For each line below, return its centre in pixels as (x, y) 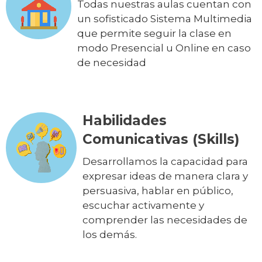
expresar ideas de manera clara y (165, 176)
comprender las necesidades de (165, 220)
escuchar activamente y (143, 205)
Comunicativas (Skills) (161, 139)
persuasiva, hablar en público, (158, 190)
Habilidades (125, 120)
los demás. (110, 234)
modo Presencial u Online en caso (164, 48)
